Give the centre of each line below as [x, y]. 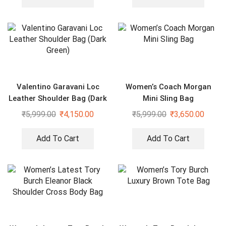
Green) [58, 110]
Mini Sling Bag [168, 98]
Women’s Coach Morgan [168, 87]
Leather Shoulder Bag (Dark [58, 98]
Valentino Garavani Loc [58, 87]
